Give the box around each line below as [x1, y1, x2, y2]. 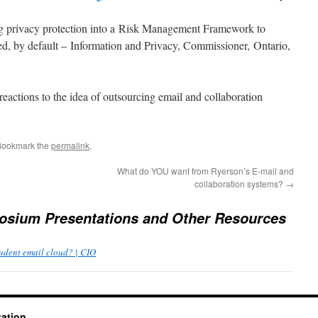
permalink [51, 139, 89, 151]
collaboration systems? [194, 177, 285, 190]
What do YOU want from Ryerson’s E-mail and [117, 165, 294, 177]
